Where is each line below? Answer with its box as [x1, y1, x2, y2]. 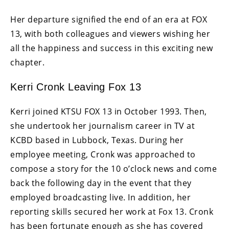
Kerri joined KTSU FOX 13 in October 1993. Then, [10, 106, 207, 118]
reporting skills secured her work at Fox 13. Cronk [10, 206, 213, 218]
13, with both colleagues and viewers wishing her [10, 28, 210, 40]
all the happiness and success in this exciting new [10, 42, 213, 54]
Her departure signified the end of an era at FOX [10, 14, 207, 26]
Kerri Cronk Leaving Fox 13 [10, 81, 141, 93]
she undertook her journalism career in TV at [10, 120, 195, 132]
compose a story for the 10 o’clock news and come [10, 163, 217, 175]
